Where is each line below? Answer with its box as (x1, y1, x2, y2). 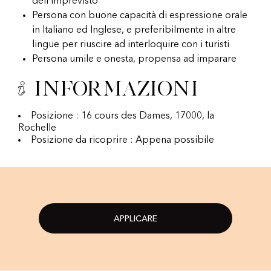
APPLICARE (114, 215, 157, 224)
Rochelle (18, 123, 56, 134)
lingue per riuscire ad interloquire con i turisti (32, 40, 229, 50)
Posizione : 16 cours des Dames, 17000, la (31, 111, 214, 122)
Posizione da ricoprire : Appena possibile (31, 135, 214, 146)
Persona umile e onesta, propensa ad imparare (32, 54, 237, 65)
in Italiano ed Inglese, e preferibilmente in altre (32, 25, 236, 36)
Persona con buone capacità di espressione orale (32, 11, 247, 21)
